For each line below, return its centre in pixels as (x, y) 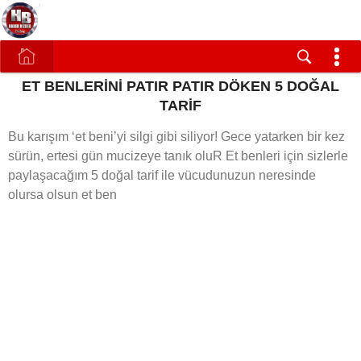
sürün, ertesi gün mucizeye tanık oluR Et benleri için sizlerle (178, 156)
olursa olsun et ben (62, 195)
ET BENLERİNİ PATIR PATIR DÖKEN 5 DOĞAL (180, 86)
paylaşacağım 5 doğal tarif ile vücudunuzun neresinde (162, 175)
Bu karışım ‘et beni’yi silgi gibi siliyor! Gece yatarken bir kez (176, 137)
